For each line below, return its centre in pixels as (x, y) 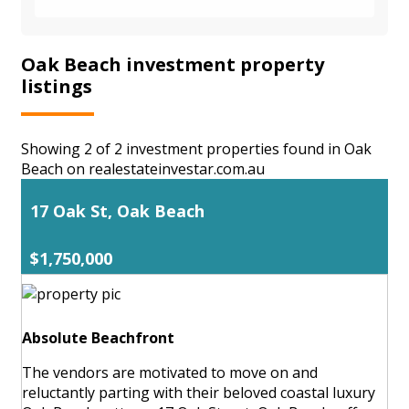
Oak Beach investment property (173, 64)
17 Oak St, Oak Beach (117, 210)
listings (57, 86)
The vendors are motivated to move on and (170, 372)
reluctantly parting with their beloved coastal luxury (199, 392)
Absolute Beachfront (98, 337)
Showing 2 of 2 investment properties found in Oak (196, 148)
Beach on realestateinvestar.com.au (143, 168)
